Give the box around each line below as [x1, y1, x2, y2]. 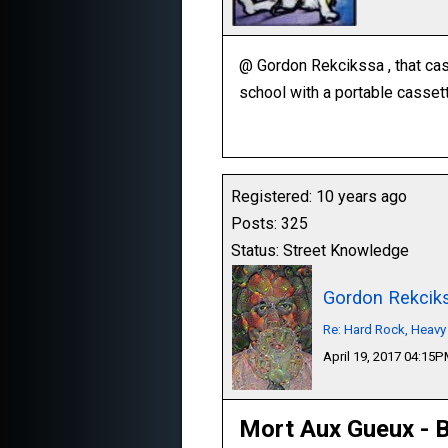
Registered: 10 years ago [231, 187, 407, 206]
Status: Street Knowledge [231, 241, 409, 260]
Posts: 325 [231, 214, 308, 233]
